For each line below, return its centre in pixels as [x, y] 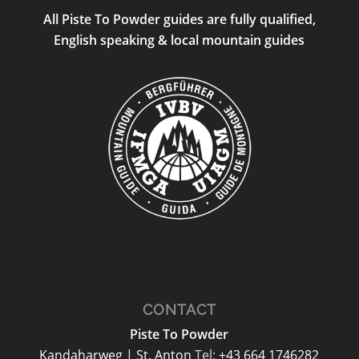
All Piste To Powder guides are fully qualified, [179, 19]
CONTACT [179, 309]
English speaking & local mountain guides [179, 40]
